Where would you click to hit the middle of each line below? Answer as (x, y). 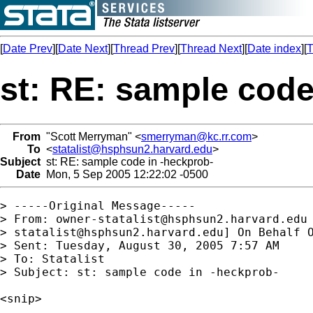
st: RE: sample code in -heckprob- (127, 161)
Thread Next (211, 49)
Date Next (83, 49)
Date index (274, 49)
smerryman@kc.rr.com (196, 136)
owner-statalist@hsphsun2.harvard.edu (182, 219)
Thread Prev (144, 49)
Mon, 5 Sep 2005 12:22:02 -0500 (124, 174)
